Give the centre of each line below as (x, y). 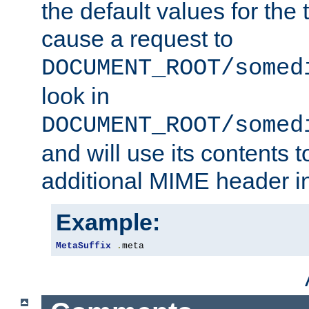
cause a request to (137, 38)
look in (76, 96)
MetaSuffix (83, 246)
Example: (108, 222)
